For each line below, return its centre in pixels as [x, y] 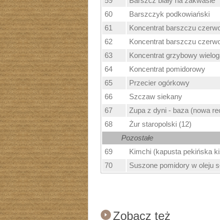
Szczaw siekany [155, 97]
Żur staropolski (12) [160, 124]
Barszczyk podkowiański [169, 14]
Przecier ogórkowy [159, 83]
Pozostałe [137, 138]
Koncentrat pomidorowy [167, 69]
